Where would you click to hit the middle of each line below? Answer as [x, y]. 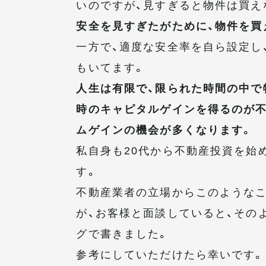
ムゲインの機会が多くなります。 [165, 129]
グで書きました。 [123, 233]
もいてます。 [111, 66]
